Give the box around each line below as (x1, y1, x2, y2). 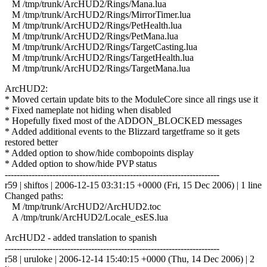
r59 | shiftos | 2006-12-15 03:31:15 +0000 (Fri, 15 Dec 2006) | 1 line (5, 179, 262, 190)
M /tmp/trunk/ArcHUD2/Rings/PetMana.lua (5, 30, 178, 41)
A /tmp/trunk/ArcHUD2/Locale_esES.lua (5, 212, 168, 222)
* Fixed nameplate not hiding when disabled (5, 104, 171, 115)
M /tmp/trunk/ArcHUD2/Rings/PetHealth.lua (5, 20, 182, 30)
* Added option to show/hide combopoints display (5, 147, 194, 158)
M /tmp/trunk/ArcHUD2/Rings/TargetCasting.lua (5, 41, 197, 52)
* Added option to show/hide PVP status (5, 158, 157, 169)
